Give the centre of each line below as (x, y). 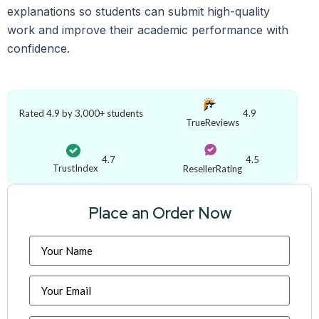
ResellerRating (213, 168)
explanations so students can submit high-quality (138, 12)
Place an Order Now (159, 213)
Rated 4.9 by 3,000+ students (81, 113)
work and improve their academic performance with (148, 30)
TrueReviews (213, 122)
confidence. (38, 49)
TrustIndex (75, 168)
